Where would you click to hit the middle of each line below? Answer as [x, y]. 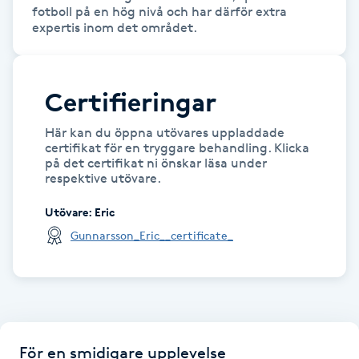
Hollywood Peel [55, 323]
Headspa [36, 144]
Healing [33, 189]
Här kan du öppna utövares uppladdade [165, 132]
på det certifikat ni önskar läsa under [156, 163]
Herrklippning [51, 234]
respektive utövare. [103, 178]
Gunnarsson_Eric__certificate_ [152, 235]
